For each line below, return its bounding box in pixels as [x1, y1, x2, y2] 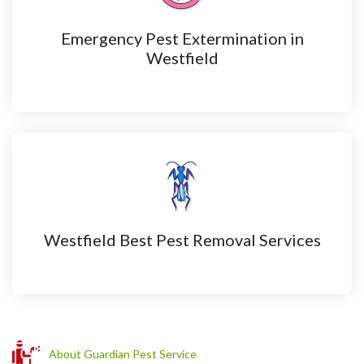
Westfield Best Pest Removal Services [43, 229, 321, 249]
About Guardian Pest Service [49, 346, 197, 361]
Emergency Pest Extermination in [60, 28, 304, 49]
